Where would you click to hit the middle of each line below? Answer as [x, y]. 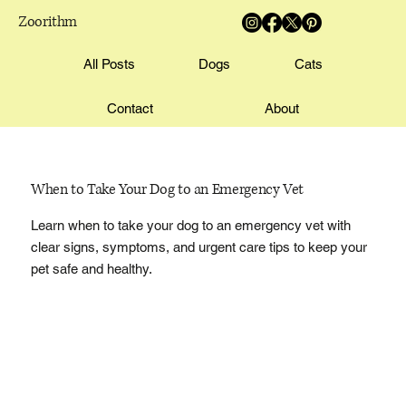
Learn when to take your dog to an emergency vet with [190, 225]
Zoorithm [48, 22]
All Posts [109, 64]
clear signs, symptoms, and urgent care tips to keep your [198, 246]
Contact [130, 108]
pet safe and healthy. [91, 268]
